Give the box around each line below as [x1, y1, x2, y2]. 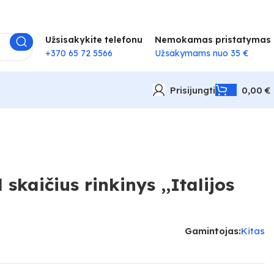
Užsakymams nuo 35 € [155, 47, 251, 59]
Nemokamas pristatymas [155, 34, 271, 45]
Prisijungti [170, 84, 215, 96]
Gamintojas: [184, 225, 241, 237]
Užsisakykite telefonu [45, 34, 143, 45]
